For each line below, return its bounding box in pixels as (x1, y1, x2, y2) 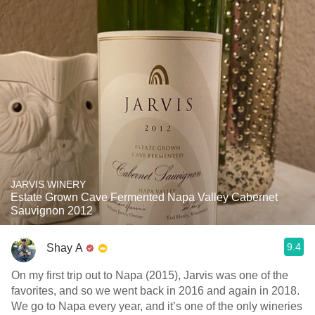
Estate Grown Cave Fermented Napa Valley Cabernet (11, 191, 278, 203)
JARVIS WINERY (11, 179, 86, 190)
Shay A (46, 241, 83, 254)
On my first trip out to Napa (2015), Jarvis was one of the (11, 269, 288, 281)
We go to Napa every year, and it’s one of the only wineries (11, 300, 302, 312)
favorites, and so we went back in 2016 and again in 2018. (11, 285, 300, 297)
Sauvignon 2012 (11, 205, 93, 217)
